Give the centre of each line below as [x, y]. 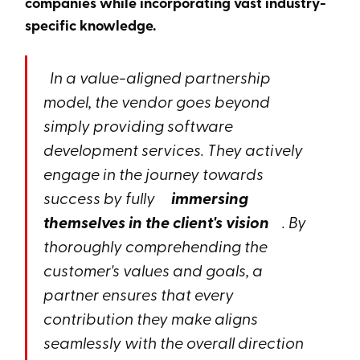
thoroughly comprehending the [156, 245]
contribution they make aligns [151, 318]
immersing [205, 198]
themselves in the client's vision [160, 222]
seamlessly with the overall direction [174, 342]
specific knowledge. [91, 25]
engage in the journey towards [154, 173]
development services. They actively [174, 149]
